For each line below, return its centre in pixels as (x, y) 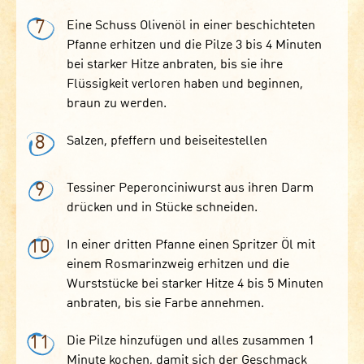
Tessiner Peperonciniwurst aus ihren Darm (190, 188)
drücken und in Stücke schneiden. (162, 208)
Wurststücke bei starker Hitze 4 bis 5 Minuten (195, 284)
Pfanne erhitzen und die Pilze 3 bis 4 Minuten (194, 45)
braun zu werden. (116, 104)
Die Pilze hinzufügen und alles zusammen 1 (190, 341)
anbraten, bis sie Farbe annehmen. (165, 303)
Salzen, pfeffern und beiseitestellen (167, 142)
